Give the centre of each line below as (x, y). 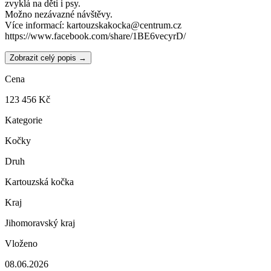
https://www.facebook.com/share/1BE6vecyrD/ (95, 36)
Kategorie (24, 120)
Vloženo (21, 243)
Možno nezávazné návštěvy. (59, 14)
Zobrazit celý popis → (48, 57)
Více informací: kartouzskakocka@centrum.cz (93, 25)
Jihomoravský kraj (40, 223)
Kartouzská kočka (39, 181)
